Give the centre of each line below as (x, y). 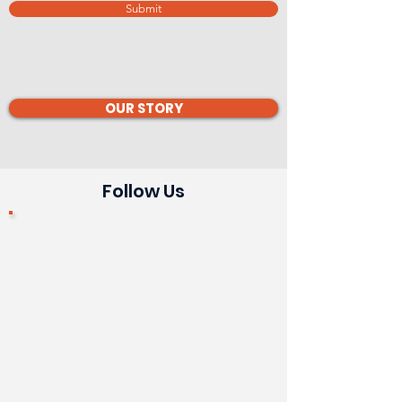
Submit (144, 9)
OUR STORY (144, 108)
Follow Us (144, 191)
